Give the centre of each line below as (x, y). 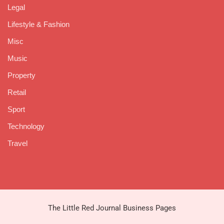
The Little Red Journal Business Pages (112, 208)
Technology (26, 126)
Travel (17, 143)
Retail (17, 92)
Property (21, 75)
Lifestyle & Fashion (38, 24)
